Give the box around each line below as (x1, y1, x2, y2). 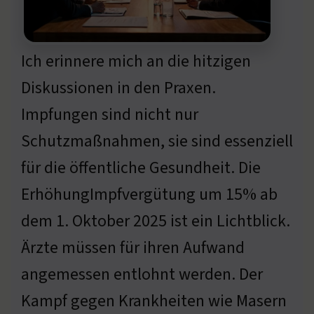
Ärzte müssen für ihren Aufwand (21, 235, 245, 259)
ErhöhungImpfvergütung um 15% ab (21, 182, 278, 206)
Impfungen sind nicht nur (21, 102, 198, 126)
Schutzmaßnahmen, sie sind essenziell (21, 129, 293, 153)
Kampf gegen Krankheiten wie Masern (21, 289, 287, 313)
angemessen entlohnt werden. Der (21, 262, 263, 286)
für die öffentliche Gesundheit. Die (21, 156, 261, 179)
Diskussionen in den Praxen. (21, 76, 216, 100)
